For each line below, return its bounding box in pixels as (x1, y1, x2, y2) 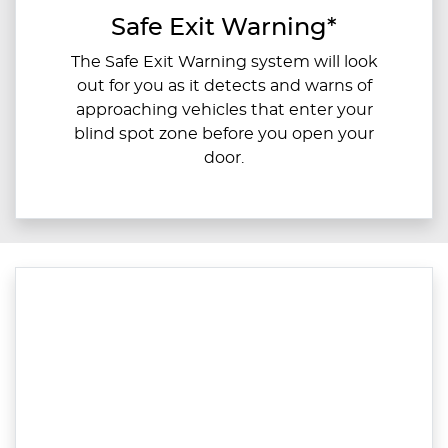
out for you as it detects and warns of (76, 77, 372, 94)
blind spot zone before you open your (74, 125, 374, 142)
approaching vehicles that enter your (75, 101, 373, 118)
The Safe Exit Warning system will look (70, 53, 378, 70)
